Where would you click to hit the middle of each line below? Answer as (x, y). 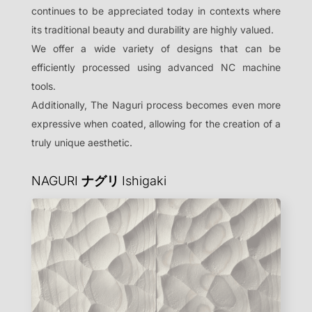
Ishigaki (144, 180)
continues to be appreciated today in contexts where (156, 10)
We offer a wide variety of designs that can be (156, 48)
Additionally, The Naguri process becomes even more (156, 104)
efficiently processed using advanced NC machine (156, 67)
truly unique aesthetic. (81, 142)
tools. (43, 86)
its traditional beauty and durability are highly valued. (152, 29)
